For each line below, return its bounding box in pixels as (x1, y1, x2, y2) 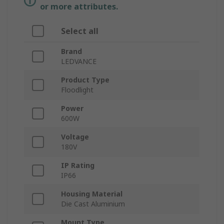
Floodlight (61, 85, 93, 95)
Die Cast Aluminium (61, 199, 125, 209)
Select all (61, 25, 98, 37)
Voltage (61, 132, 89, 142)
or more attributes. (40, 1, 118, 12)
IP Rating (61, 160, 94, 170)
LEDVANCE (61, 56, 96, 66)
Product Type (61, 75, 109, 85)
